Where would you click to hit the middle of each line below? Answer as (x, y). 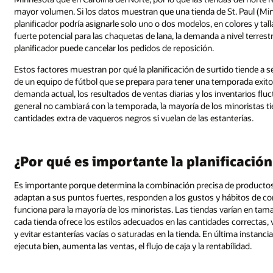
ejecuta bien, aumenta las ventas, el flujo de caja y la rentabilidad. (133, 246)
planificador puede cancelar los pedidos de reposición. (114, 48)
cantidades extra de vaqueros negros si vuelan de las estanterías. (134, 118)
